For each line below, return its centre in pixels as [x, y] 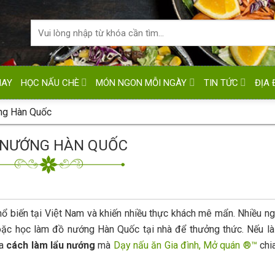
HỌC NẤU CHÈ [50, 83]
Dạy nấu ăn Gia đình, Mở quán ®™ [185, 245]
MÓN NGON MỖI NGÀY [141, 83]
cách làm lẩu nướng [51, 245]
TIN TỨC [221, 83]
